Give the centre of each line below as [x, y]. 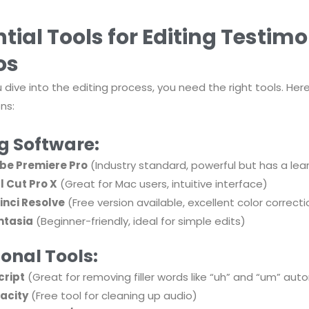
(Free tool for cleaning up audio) [112, 296]
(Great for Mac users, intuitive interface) [162, 183]
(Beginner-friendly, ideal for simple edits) [139, 221]
